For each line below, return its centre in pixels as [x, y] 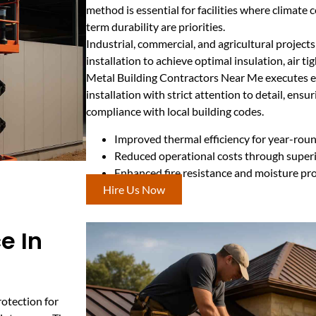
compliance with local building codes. [175, 111]
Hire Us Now [134, 189]
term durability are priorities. [156, 27]
